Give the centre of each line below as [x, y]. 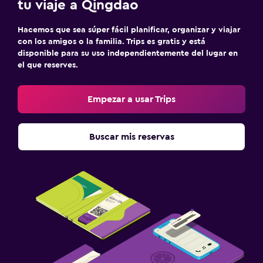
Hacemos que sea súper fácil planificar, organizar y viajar [129, 30]
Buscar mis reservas [131, 136]
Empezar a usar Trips [131, 99]
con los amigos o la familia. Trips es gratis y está [112, 41]
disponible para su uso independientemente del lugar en [128, 53]
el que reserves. [48, 65]
